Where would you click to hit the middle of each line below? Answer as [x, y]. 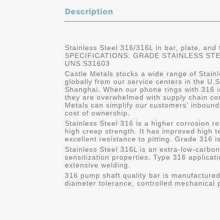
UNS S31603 [87, 63]
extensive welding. [98, 165]
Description [89, 12]
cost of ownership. [97, 113]
